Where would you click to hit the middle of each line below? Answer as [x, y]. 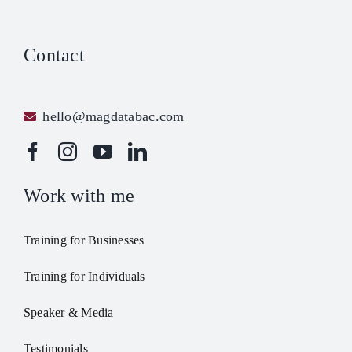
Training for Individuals [84, 276]
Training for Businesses [84, 240]
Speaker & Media [68, 312]
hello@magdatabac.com [114, 116]
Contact [54, 55]
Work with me [79, 195]
